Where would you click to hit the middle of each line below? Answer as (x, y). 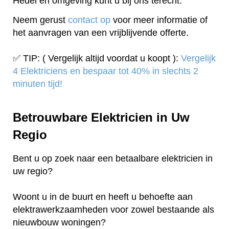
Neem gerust (40, 20)
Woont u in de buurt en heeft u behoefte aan (103, 197)
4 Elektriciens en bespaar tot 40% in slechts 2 (106, 71)
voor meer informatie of (159, 20)
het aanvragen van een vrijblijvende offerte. (101, 33)
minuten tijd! (38, 84)
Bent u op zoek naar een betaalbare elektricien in (113, 158)
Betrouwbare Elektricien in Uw (101, 117)
